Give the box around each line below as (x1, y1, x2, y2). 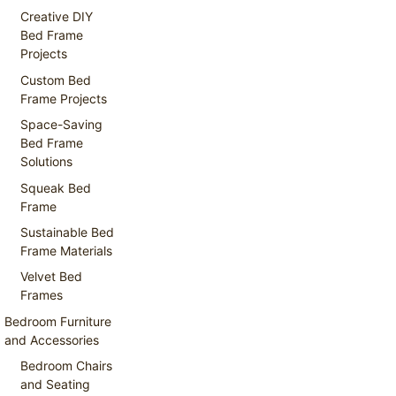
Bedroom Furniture (4, 313, 111, 329)
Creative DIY (20, 9, 94, 25)
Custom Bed (20, 72, 92, 88)
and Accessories (4, 331, 99, 347)
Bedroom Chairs (20, 358, 113, 374)
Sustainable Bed (20, 224, 115, 240)
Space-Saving (20, 117, 103, 133)
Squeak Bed (20, 179, 92, 195)
